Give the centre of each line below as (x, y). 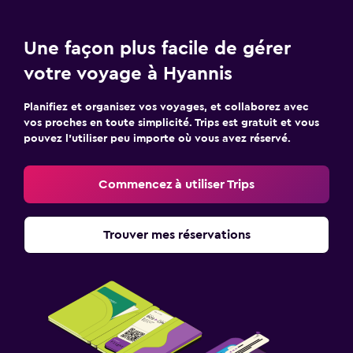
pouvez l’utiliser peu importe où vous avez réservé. (157, 139)
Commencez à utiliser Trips (176, 184)
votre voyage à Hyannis (128, 74)
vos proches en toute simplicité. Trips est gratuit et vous (171, 123)
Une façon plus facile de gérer (157, 49)
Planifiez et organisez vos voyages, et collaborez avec (166, 107)
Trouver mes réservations (176, 235)
